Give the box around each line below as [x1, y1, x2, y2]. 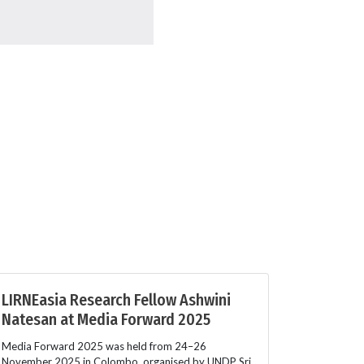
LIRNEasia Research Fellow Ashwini [2, 289, 231, 310]
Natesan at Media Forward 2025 [2, 309, 210, 329]
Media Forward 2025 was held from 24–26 [2, 339, 206, 353]
